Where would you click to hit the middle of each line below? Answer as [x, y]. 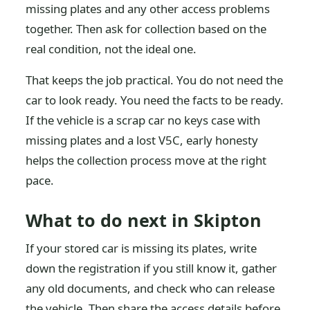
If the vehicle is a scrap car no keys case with [143, 120]
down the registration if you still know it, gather [152, 268]
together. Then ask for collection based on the [146, 29]
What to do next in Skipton [144, 220]
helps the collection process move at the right [146, 160]
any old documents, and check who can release [151, 288]
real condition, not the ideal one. [111, 49]
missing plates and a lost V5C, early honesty [142, 140]
